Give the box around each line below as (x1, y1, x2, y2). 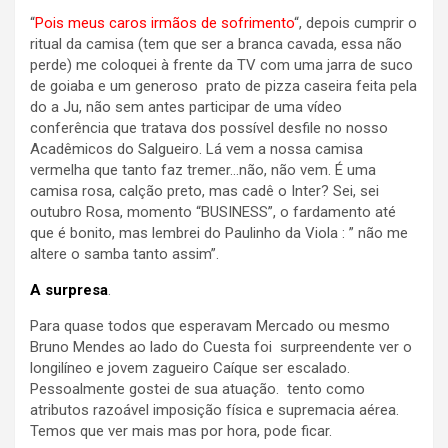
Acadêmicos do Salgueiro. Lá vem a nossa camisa (30, 140, 363, 159)
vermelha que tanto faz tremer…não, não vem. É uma (30, 161, 376, 180)
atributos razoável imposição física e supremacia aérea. (30, 401, 399, 420)
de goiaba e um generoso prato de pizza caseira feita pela (30, 77, 417, 96)
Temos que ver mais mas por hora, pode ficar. (30, 422, 332, 441)
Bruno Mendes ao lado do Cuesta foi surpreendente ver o (30, 338, 412, 357)
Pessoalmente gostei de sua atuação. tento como (30, 380, 365, 399)
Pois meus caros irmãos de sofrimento (35, 14, 294, 33)
